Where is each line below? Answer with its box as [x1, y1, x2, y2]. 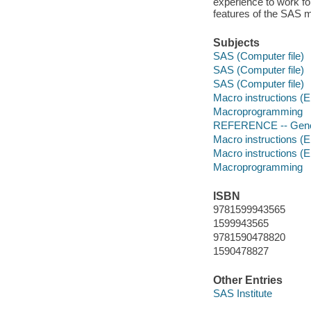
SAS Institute [212, 287, 272, 300]
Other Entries [212, 274, 283, 286]
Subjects [212, 36, 260, 49]
